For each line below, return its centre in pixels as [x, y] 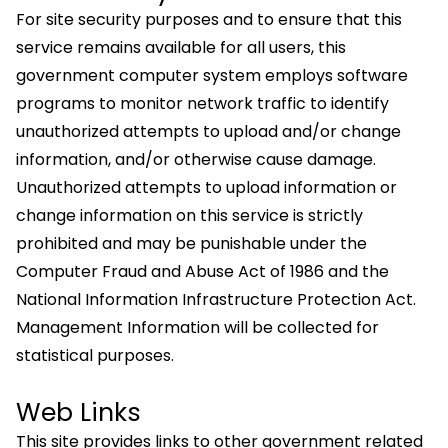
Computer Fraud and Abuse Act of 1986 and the [202, 271]
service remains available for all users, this [181, 47]
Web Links [78, 412]
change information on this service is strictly [189, 215]
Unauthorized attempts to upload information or [206, 187]
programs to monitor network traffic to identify [202, 103]
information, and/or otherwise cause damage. [196, 159]
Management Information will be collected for [197, 327]
